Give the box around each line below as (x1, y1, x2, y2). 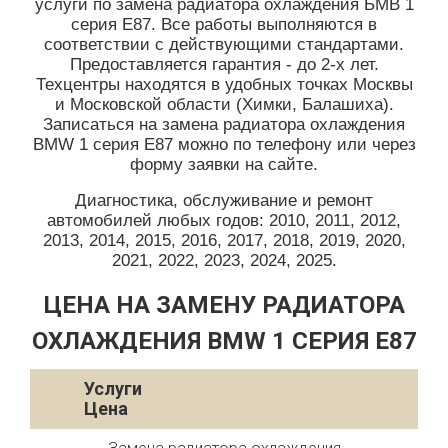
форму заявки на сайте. (130, 155, 318, 174)
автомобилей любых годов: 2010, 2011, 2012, (47, 211, 401, 230)
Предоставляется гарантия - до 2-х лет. (69, 55, 379, 74)
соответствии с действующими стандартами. (44, 35, 404, 54)
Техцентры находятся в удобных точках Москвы (35, 75, 413, 94)
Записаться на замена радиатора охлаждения (43, 115, 405, 134)
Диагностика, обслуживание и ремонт (75, 191, 373, 210)
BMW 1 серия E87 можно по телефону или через (32, 135, 416, 154)
